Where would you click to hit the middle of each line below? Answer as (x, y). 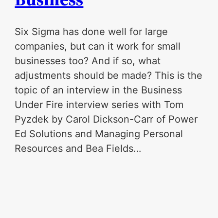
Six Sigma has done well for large (91, 32)
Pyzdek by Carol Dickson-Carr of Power (106, 119)
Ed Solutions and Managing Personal (99, 134)
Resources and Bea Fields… (78, 149)
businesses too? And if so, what (88, 61)
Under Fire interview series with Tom (99, 105)
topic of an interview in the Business (99, 90)
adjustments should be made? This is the (109, 76)
